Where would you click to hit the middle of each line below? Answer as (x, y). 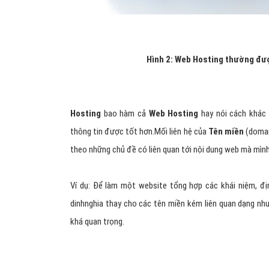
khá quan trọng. (97, 222)
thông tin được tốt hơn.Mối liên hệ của (139, 132)
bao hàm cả (126, 114)
